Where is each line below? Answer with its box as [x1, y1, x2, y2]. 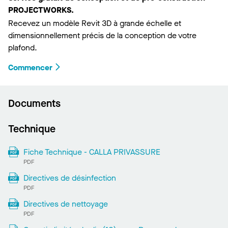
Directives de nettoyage [23, 198, 108, 210]
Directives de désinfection [23, 173, 116, 184]
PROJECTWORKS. [8, 5, 74, 16]
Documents [8, 97, 61, 111]
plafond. [8, 42, 37, 53]
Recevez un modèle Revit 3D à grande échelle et [8, 18, 181, 29]
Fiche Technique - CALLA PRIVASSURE [23, 147, 160, 158]
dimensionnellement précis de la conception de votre [8, 30, 196, 41]
